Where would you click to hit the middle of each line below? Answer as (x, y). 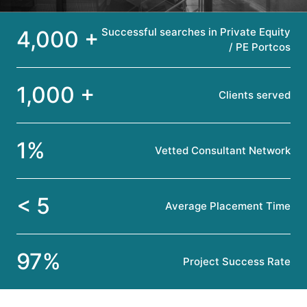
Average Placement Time (228, 206)
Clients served (255, 95)
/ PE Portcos (260, 47)
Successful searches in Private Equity (196, 32)
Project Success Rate (237, 262)
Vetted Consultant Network (223, 151)
